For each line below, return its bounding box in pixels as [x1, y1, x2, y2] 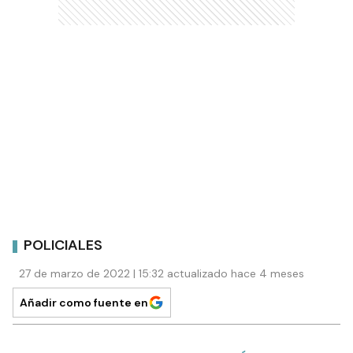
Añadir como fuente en [20, 295, 148, 310]
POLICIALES [24, 236, 102, 255]
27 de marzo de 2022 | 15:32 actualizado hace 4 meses [19, 266, 304, 281]
